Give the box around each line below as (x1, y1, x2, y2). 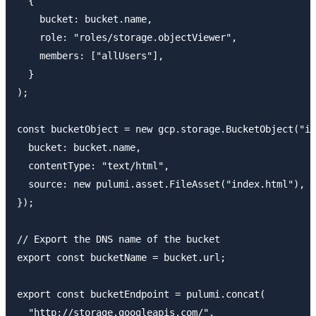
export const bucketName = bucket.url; (17, 251, 226, 263)
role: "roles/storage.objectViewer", (17, 31, 237, 43)
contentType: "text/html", (17, 159, 169, 171)
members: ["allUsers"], (17, 49, 164, 61)
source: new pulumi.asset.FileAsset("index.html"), (17, 178, 305, 190)
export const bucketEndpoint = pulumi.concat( (17, 288, 265, 300)
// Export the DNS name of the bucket (17, 233, 220, 245)
